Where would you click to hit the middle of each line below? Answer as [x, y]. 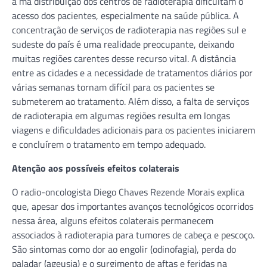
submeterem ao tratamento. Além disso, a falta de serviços [131, 101]
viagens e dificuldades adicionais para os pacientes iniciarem [133, 130]
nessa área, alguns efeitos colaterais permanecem [113, 220]
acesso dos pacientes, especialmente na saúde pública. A [125, 15]
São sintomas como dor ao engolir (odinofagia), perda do [124, 249]
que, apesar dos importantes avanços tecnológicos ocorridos [133, 206]
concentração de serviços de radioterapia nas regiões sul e [129, 30]
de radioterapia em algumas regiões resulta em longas [121, 115]
